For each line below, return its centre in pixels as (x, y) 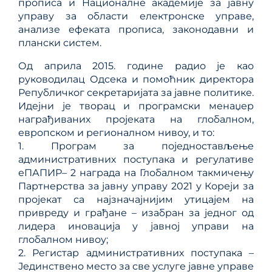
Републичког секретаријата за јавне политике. (136, 92)
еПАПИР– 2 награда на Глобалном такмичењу (136, 172)
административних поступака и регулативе (136, 159)
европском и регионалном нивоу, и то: (116, 132)
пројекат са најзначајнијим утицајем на (136, 199)
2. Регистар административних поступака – (136, 253)
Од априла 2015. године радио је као (136, 66)
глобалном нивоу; (63, 239)
